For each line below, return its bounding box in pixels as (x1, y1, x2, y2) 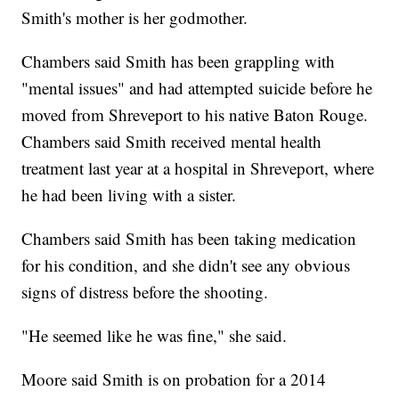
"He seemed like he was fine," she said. (21, 324, 288, 347)
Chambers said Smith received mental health (21, 130, 322, 153)
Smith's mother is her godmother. (21, 6, 248, 29)
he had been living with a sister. (21, 183, 237, 207)
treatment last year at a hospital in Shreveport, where (21, 157, 375, 180)
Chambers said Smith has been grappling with (21, 50, 336, 73)
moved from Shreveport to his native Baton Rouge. (21, 103, 369, 126)
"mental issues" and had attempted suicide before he (21, 77, 373, 100)
